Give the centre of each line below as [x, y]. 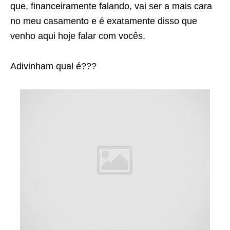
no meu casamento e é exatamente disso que [104, 21]
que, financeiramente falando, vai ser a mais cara [111, 6]
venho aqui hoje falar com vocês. [78, 36]
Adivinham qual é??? [53, 66]
